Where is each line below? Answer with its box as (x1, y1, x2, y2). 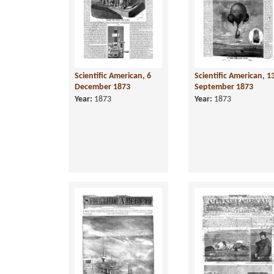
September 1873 (194, 82, 253, 92)
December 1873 (75, 82, 130, 92)
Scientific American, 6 (75, 71, 151, 81)
